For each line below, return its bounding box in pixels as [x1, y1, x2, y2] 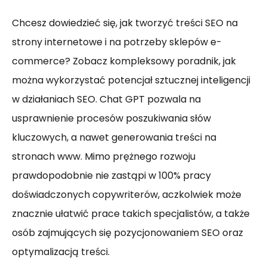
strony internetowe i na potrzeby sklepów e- [12, 35, 222, 49]
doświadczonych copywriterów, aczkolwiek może [12, 188, 241, 201]
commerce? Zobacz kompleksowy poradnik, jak [12, 54, 236, 68]
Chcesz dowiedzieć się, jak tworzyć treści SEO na [12, 16, 238, 30]
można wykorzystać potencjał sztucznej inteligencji [12, 73, 250, 87]
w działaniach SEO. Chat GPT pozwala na [12, 92, 201, 106]
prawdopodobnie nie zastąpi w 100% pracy [12, 169, 211, 182]
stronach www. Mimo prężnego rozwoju [12, 150, 195, 163]
